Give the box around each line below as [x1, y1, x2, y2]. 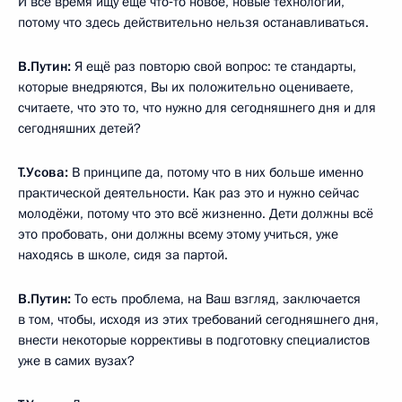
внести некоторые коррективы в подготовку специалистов [18, 331, 370, 350]
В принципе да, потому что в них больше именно [68, 163, 363, 182]
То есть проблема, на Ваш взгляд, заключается [74, 290, 361, 309]
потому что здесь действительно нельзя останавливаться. [18, 13, 369, 32]
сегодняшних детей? [18, 119, 141, 138]
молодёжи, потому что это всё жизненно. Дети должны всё [18, 205, 373, 223]
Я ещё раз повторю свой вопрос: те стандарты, [71, 57, 356, 76]
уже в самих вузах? [18, 352, 135, 371]
